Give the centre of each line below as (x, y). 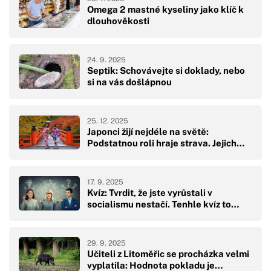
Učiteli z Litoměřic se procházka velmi (168, 253)
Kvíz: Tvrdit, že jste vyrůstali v (150, 192)
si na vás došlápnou (129, 82)
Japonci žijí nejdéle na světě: (148, 131)
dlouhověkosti (118, 21)
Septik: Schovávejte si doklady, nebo (166, 71)
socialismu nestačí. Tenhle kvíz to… (163, 204)
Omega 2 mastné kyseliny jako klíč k (165, 10)
